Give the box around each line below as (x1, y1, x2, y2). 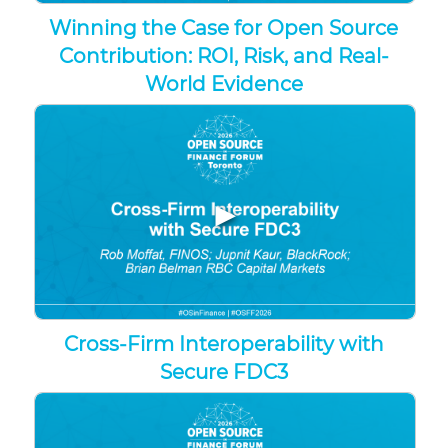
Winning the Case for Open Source (49, 15, 399, 40)
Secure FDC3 (159, 360, 288, 385)
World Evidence (144, 71, 303, 96)
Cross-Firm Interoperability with (63, 332, 384, 357)
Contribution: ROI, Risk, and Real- (58, 43, 389, 68)
